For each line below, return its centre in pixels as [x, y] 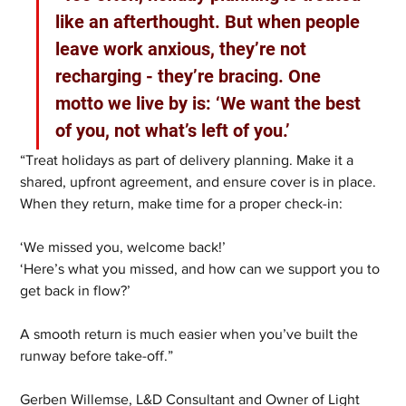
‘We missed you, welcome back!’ [123, 247]
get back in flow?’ [76, 291]
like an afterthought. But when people [210, 22]
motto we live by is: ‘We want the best [211, 104]
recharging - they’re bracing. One [191, 77]
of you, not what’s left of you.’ [173, 131]
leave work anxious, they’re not [184, 49]
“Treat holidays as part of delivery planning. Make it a [189, 160]
